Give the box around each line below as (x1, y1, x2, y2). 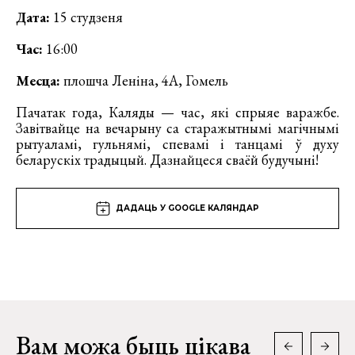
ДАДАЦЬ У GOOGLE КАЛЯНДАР (116, 203, 259, 214)
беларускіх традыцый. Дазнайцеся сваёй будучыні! (16, 151, 319, 170)
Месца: (16, 71, 60, 90)
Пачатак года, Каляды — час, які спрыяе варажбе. (16, 103, 339, 122)
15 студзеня (50, 8, 123, 27)
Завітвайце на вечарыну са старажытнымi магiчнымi (16, 119, 339, 138)
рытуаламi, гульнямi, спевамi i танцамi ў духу (16, 135, 339, 154)
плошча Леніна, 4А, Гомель (60, 71, 228, 90)
